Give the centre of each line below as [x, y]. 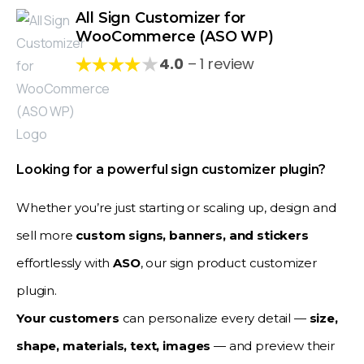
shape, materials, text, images [115, 345]
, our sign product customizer [229, 262]
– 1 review [219, 63]
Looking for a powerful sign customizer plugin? [171, 169]
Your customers [68, 318]
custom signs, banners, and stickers [192, 235]
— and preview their [275, 345]
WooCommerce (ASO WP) [175, 36]
